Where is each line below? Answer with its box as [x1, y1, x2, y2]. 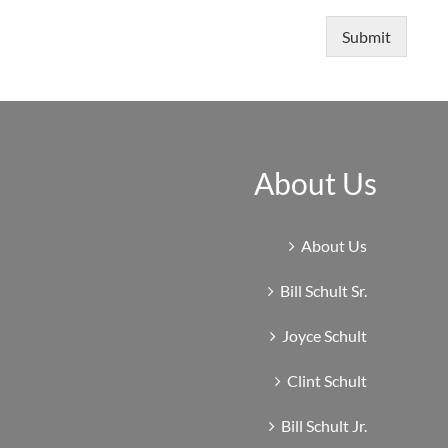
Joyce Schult [282, 325, 368, 345]
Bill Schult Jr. [281, 415, 368, 435]
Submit [342, 26, 391, 46]
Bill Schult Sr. [280, 280, 368, 300]
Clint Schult [287, 370, 368, 390]
